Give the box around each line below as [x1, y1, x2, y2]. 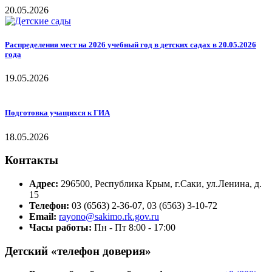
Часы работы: [29, 222, 92, 233]
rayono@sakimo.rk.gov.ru [59, 211, 159, 222]
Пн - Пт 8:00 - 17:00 [94, 222, 175, 233]
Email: [29, 211, 56, 222]
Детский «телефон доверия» [5, 244, 151, 257]
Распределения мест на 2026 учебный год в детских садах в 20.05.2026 [5, 40, 256, 50]
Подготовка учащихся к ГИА [5, 108, 110, 118]
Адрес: [29, 178, 58, 189]
